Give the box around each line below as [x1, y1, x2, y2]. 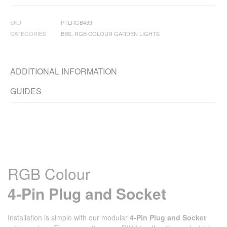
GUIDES [10, 85, 42, 97]
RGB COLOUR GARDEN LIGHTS [74, 29, 160, 37]
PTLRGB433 [61, 18, 92, 26]
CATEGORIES [10, 29, 46, 37]
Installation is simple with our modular [8, 212, 130, 222]
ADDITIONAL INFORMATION [10, 65, 117, 77]
